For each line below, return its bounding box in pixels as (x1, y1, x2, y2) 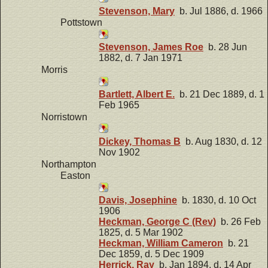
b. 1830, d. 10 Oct (177, 195, 256, 206)
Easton (60, 170, 90, 181)
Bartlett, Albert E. (99, 89, 175, 100)
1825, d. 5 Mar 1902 (99, 227, 183, 238)
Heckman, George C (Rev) (99, 217, 216, 227)
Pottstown (60, 17, 102, 28)
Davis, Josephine (99, 195, 177, 206)
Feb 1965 (99, 100, 139, 111)
